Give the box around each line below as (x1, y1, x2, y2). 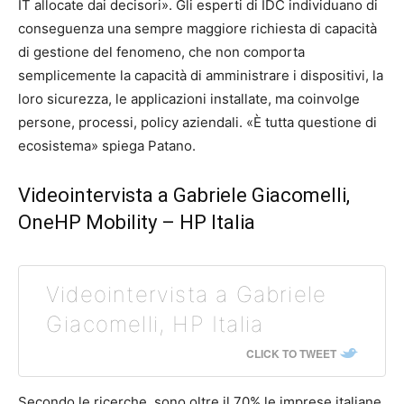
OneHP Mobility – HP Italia (18, 211, 255, 234)
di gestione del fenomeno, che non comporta (18, 43, 305, 60)
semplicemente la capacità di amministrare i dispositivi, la (18, 67, 383, 84)
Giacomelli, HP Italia (46, 311, 264, 337)
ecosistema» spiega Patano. (18, 137, 196, 154)
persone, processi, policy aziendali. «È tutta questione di (18, 114, 377, 131)
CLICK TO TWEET (246, 345, 336, 362)
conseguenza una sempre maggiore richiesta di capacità (18, 20, 377, 37)
